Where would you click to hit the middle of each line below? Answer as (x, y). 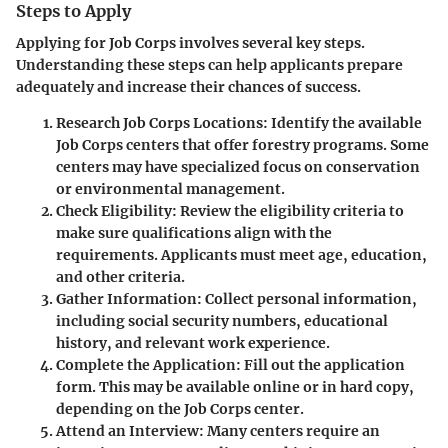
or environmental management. (170, 188)
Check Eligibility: (116, 210)
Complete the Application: (148, 364)
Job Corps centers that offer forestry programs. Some (242, 144)
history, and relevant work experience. (193, 342)
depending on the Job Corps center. (180, 408)
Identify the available (345, 122)
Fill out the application (323, 364)
